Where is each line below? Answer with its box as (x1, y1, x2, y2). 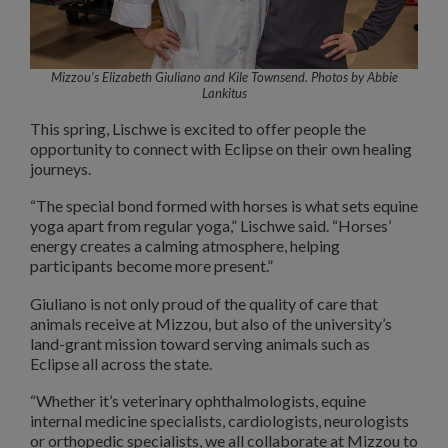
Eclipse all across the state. (30, 353, 212, 373)
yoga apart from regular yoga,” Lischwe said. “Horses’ (30, 216, 391, 236)
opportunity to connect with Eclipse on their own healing (30, 138, 412, 158)
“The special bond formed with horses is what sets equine (30, 196, 418, 216)
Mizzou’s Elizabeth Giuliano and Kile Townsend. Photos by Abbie (50, 68, 398, 85)
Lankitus (201, 84, 247, 101)
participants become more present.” (30, 256, 273, 276)
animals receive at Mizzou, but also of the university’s (30, 313, 392, 333)
